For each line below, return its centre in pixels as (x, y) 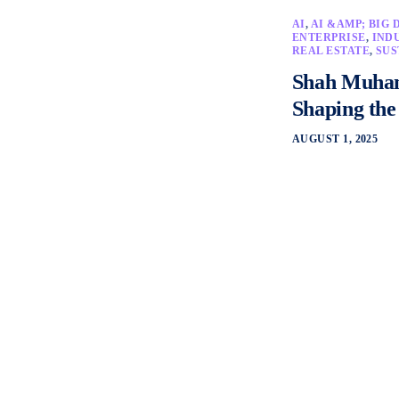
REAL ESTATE (330, 51)
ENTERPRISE (329, 37)
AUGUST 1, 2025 (335, 139)
